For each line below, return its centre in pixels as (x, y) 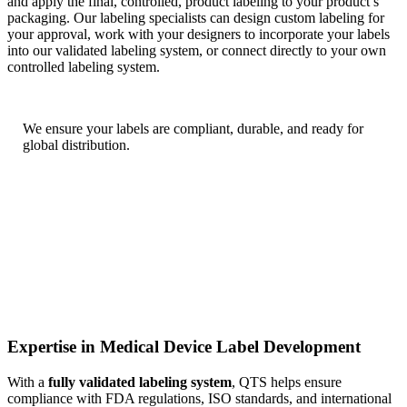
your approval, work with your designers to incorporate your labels (199, 34)
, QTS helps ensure (287, 382)
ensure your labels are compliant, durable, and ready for (205, 128)
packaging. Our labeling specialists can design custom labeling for (196, 17)
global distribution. (77, 144)
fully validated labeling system (140, 382)
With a (28, 382)
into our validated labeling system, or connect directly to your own (197, 50)
